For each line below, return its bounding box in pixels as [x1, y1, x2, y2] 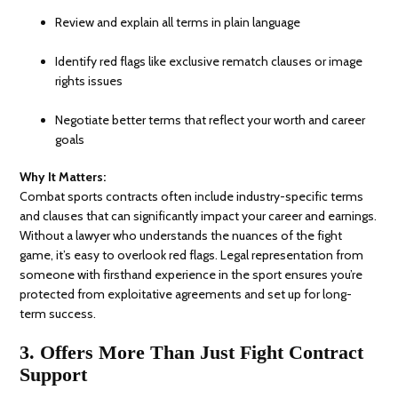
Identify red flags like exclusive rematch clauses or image [55, 53, 363, 70]
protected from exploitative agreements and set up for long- [20, 286, 353, 303]
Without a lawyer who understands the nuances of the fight [20, 227, 343, 244]
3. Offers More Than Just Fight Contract [20, 341, 364, 364]
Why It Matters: [20, 169, 107, 186]
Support [20, 363, 88, 386]
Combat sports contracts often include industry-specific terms [20, 188, 364, 205]
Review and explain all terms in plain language [55, 14, 301, 31]
